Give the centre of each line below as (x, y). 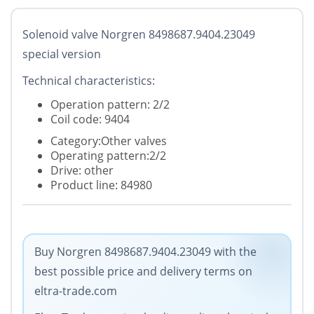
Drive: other (82, 171)
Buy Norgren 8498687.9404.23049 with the (145, 252)
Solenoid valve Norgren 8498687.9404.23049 (139, 35)
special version (62, 54)
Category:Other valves (109, 141)
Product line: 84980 (101, 185)
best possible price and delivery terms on (143, 272)
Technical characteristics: (89, 81)
